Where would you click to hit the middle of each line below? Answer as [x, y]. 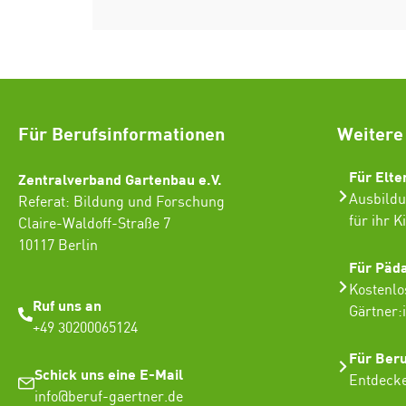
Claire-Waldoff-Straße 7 [94, 225]
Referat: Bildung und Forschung [121, 203]
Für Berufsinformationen [121, 133]
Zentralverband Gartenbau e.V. [120, 179]
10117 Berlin [58, 246]
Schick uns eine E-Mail [109, 373]
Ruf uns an [67, 304]
